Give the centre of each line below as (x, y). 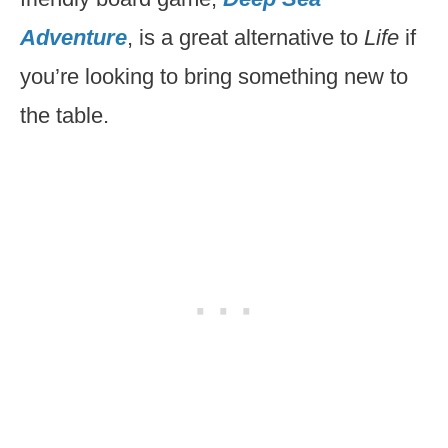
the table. (64, 115)
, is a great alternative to (245, 37)
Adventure (73, 37)
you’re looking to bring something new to (214, 76)
